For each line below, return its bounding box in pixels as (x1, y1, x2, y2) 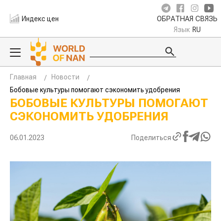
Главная (10, 73, 37, 81)
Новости (51, 73, 79, 81)
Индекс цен (22, 14, 59, 23)
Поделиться (131, 133, 171, 142)
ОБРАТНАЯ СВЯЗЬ (157, 15, 218, 23)
